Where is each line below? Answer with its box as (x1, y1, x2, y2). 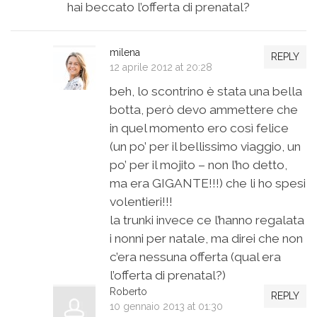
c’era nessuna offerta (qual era (110, 250, 281, 265)
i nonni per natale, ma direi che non (110, 231, 303, 246)
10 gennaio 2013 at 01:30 (110, 301, 223, 313)
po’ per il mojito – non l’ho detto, (110, 158, 287, 173)
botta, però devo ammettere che (110, 103, 298, 117)
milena (110, 47, 140, 59)
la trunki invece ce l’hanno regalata (110, 213, 304, 228)
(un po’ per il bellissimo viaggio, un (110, 139, 301, 154)
